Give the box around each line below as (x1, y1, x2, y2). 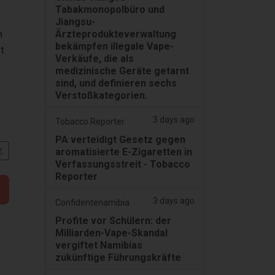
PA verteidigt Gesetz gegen (55, 134, 185, 146)
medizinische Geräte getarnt (55, 65, 189, 77)
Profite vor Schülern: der (55, 215, 171, 227)
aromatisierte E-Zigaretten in (55, 146, 192, 158)
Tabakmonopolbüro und (55, 4, 165, 16)
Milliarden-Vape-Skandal (55, 227, 168, 239)
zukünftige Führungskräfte (55, 252, 181, 264)
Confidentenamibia (55, 198, 130, 208)
